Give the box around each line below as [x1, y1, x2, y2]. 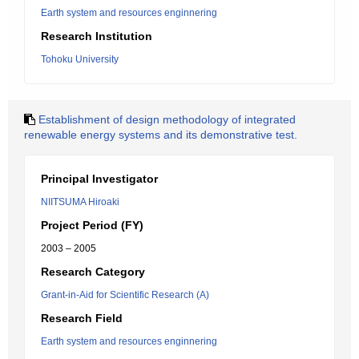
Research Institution [41, 30, 152, 42]
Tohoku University [41, 54, 119, 65]
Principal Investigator [41, 172, 158, 185]
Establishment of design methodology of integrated [38, 113, 296, 126]
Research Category [41, 265, 145, 278]
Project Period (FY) [41, 219, 143, 232]
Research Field [41, 312, 123, 325]
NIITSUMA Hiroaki [41, 196, 119, 208]
